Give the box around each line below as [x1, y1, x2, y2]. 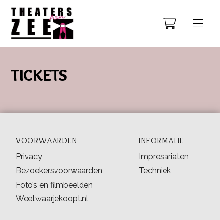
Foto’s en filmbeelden [16, 180, 93, 190]
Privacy [16, 152, 42, 161]
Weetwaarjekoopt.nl [16, 194, 88, 204]
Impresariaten [139, 152, 189, 161]
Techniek [139, 165, 171, 175]
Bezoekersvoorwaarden [16, 165, 102, 175]
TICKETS [11, 65, 68, 84]
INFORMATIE [139, 136, 184, 145]
